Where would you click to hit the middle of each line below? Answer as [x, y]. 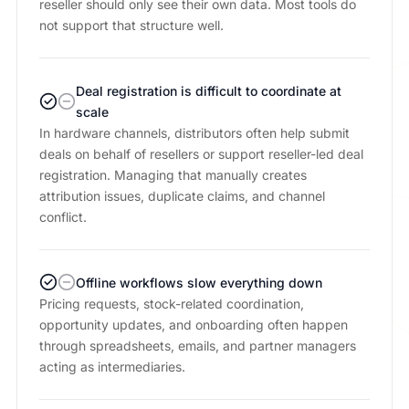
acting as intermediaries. [112, 366]
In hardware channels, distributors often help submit [194, 132]
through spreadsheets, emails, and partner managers [197, 345]
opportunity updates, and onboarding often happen [193, 324]
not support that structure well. [131, 25]
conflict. [63, 216]
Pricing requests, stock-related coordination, [171, 303]
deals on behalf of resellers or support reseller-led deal [201, 153]
